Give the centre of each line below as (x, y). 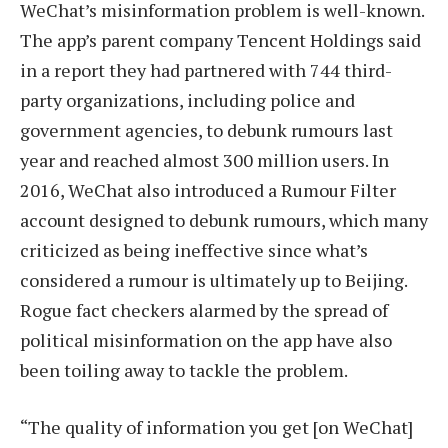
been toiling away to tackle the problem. (184, 369)
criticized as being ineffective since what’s (194, 249)
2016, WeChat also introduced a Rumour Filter (208, 189)
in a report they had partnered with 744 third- (206, 69)
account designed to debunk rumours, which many (224, 219)
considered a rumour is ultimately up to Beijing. (213, 279)
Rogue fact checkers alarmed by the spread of (204, 309)
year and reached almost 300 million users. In (204, 159)
